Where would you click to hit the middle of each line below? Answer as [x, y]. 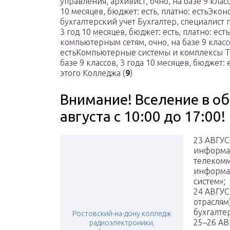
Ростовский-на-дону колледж [122, 214]
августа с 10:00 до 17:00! [143, 117]
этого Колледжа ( [93, 73]
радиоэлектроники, [122, 223]
